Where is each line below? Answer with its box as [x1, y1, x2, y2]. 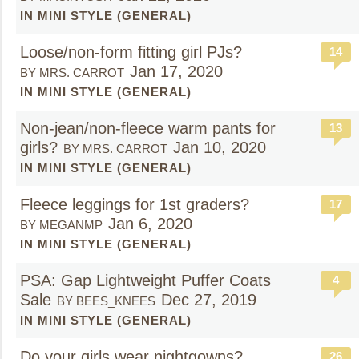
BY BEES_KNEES [57, 294, 155, 308]
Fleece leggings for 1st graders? [20, 196, 254, 213]
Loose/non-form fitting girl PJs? [20, 43, 242, 61]
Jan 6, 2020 [108, 215, 192, 232]
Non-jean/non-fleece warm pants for [20, 119, 276, 137]
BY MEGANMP [20, 218, 103, 232]
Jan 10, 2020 [173, 139, 266, 156]
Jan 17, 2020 [130, 63, 223, 80]
